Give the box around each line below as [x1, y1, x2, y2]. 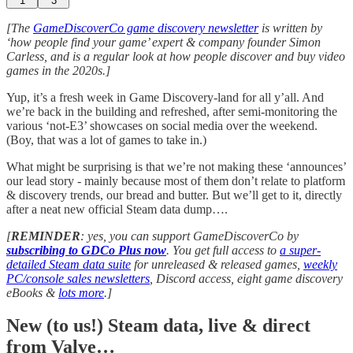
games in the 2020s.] [6, 63, 110, 77]
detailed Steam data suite [6, 257, 131, 271]
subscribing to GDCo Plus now [6, 243, 166, 257]
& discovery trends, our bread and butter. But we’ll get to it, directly [6, 188, 342, 202]
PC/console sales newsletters [6, 271, 150, 285]
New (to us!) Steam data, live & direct [6, 315, 310, 336]
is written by [258, 20, 322, 35]
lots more [58, 285, 104, 299]
